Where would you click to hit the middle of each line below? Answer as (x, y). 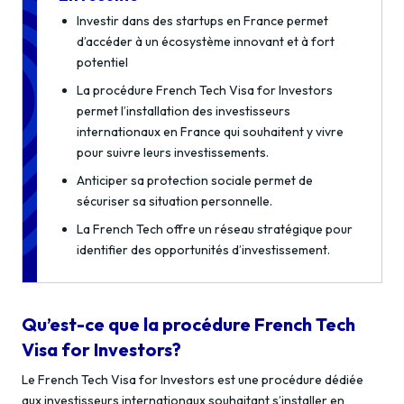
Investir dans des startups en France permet (202, 21)
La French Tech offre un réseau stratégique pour (215, 229)
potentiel (102, 62)
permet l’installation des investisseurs (184, 111)
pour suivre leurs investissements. (173, 152)
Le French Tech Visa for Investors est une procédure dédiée (193, 380)
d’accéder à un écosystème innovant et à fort (206, 41)
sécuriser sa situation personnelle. (174, 201)
